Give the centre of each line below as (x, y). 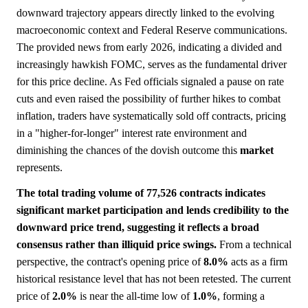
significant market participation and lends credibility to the (153, 210)
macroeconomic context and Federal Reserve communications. (152, 30)
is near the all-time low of (135, 296)
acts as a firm (258, 262)
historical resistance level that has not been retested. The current (154, 279)
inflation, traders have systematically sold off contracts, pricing (151, 116)
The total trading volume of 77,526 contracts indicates (141, 193)
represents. (40, 167)
